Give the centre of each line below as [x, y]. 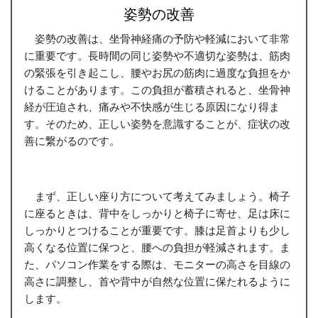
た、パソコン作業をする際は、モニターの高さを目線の [157, 264]
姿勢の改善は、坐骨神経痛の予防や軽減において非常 [157, 38]
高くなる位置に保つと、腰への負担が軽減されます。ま [157, 247]
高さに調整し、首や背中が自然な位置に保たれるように [157, 281]
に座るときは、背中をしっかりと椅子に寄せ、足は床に [157, 213]
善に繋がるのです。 [72, 140]
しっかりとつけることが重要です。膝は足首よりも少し [157, 230]
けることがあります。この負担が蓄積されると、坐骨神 [157, 89]
